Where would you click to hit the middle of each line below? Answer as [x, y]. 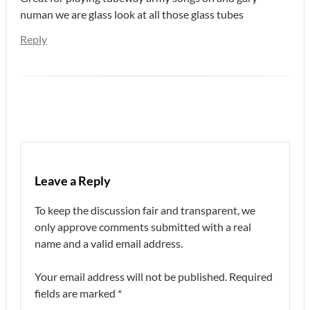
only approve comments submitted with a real [143, 226]
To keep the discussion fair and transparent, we [145, 210]
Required [251, 276]
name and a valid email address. [109, 243]
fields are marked [76, 293]
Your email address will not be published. [131, 276]
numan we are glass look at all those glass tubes [132, 14]
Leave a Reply [73, 180]
